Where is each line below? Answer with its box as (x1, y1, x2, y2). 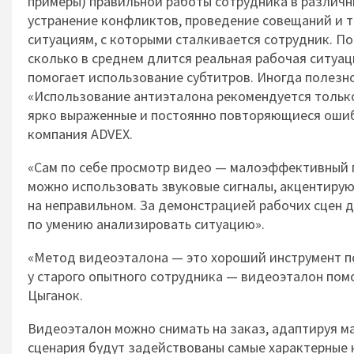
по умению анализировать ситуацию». (28, 215, 265, 233)
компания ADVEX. (28, 125, 133, 143)
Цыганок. (28, 286, 83, 304)
